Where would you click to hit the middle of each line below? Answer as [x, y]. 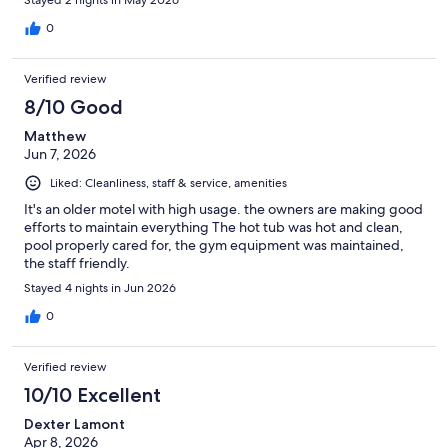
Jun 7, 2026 [60, 154]
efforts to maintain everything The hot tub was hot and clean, [213, 227]
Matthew [55, 136]
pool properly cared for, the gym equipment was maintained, [214, 245]
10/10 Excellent [92, 395]
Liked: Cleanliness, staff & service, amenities [168, 183]
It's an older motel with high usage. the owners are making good [223, 209]
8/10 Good [73, 107]
